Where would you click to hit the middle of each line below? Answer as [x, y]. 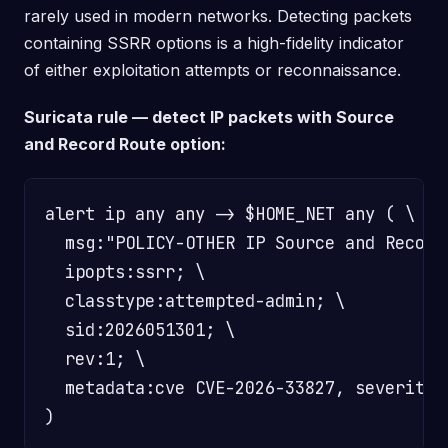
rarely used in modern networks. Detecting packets [218, 16]
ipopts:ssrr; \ [125, 271]
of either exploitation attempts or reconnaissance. [212, 70]
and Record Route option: [125, 144]
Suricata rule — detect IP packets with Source [209, 117]
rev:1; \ [95, 358]
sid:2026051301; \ [140, 329]
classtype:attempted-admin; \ [195, 300]
